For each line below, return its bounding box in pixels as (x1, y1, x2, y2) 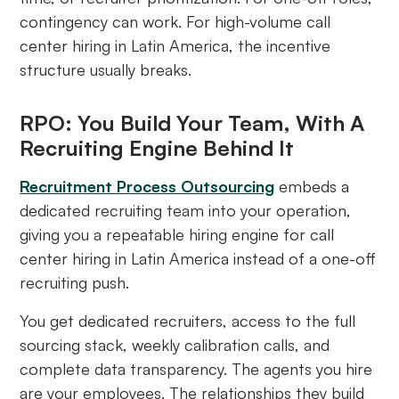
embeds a (274, 176, 350, 197)
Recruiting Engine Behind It (20, 134, 295, 162)
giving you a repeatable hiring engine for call (20, 224, 335, 245)
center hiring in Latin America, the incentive (20, 36, 331, 56)
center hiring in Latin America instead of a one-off (20, 248, 377, 269)
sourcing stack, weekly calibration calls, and (20, 335, 330, 355)
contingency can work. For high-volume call (20, 12, 331, 32)
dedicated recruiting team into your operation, (20, 200, 352, 221)
